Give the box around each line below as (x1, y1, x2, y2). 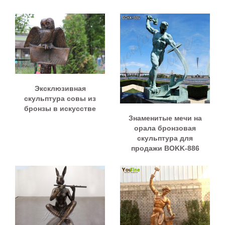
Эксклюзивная (34, 84, 86, 92)
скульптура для (137, 134, 193, 143)
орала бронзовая (134, 124, 196, 133)
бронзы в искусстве (24, 104, 96, 113)
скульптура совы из (24, 94, 96, 102)
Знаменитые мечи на (128, 114, 202, 123)
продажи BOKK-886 (131, 144, 199, 153)
